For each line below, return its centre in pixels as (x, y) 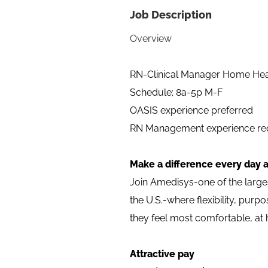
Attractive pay (162, 254)
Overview (151, 39)
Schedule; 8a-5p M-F (177, 92)
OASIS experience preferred (191, 110)
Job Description (171, 15)
